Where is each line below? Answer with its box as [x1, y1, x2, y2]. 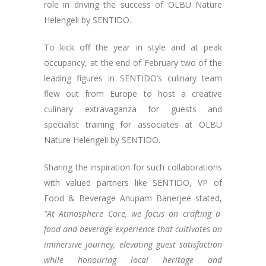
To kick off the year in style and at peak [44, 42, 222, 53]
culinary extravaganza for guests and [44, 103, 222, 115]
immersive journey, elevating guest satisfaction [44, 239, 222, 251]
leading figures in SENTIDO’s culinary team [44, 72, 222, 84]
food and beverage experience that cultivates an [44, 223, 222, 235]
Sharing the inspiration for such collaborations [44, 161, 222, 173]
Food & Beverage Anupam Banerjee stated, [44, 192, 222, 204]
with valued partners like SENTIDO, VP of [44, 177, 222, 189]
